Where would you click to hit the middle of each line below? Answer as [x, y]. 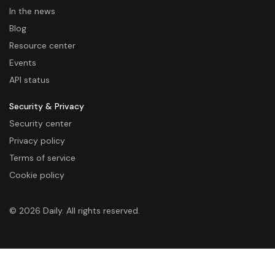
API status [29, 79]
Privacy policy [37, 140]
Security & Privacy [47, 106]
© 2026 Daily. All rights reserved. [75, 210]
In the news [32, 11]
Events [23, 62]
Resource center [42, 45]
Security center [41, 123]
